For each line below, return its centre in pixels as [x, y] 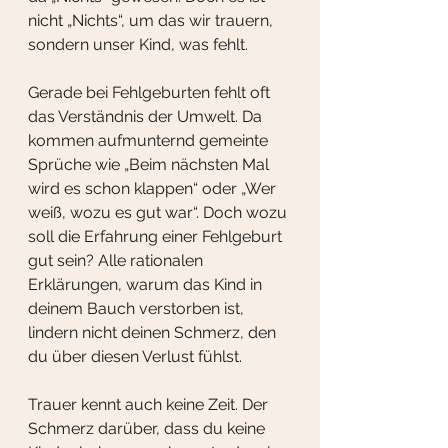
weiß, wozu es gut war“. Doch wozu [159, 213]
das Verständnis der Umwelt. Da [147, 117]
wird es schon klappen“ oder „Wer [154, 189]
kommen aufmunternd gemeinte [150, 141]
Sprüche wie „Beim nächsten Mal [150, 165]
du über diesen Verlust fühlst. [135, 357]
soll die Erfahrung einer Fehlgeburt [157, 237]
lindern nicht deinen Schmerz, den [154, 333]
